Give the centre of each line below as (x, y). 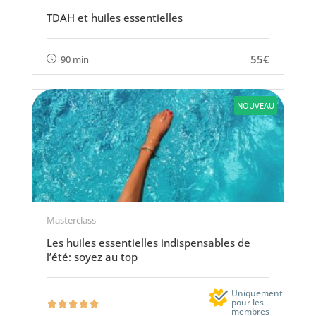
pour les (248, 302)
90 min (74, 59)
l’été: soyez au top (92, 257)
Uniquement (257, 293)
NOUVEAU (256, 105)
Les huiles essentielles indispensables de (148, 243)
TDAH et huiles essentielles (114, 18)
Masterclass (71, 220)
